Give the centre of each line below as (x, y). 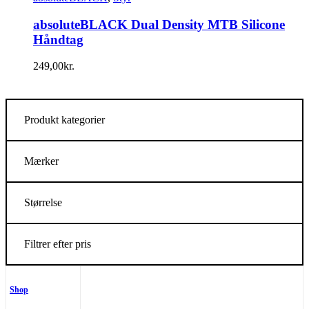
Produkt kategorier (64, 120)
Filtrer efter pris (58, 244)
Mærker (41, 161)
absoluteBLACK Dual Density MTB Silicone (159, 24)
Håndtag (58, 39)
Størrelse (43, 203)
